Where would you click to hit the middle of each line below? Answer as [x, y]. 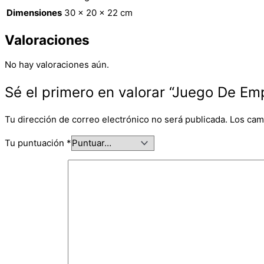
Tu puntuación [36, 143]
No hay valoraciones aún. [57, 65]
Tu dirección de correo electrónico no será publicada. [116, 120]
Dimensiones [34, 13]
